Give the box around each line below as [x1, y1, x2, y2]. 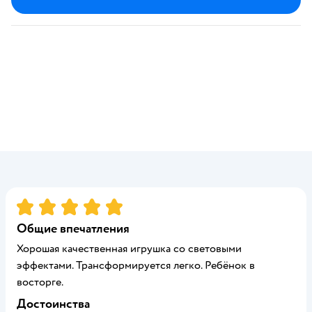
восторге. [17, 275, 63, 289]
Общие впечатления [17, 221, 130, 237]
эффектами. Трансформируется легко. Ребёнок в [17, 258, 255, 272]
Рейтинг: [17, 197, 63, 211]
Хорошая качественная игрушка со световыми [17, 242, 242, 256]
